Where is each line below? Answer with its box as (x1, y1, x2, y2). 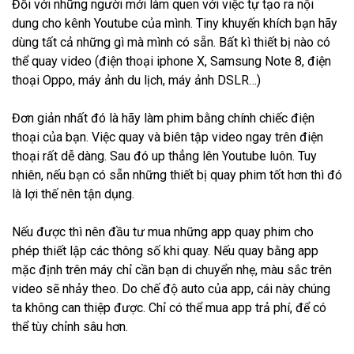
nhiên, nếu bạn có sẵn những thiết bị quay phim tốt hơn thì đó (12, 168, 342, 183)
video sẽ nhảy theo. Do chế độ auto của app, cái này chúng (12, 281, 330, 296)
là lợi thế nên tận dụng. (12, 186, 134, 201)
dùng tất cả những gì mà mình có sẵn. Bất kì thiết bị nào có (12, 35, 330, 50)
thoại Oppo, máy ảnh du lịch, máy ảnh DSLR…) (12, 73, 261, 88)
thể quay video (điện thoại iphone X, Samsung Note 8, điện (12, 54, 331, 69)
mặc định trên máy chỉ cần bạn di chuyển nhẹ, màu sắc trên (12, 262, 332, 277)
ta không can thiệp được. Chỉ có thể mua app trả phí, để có (12, 300, 326, 315)
